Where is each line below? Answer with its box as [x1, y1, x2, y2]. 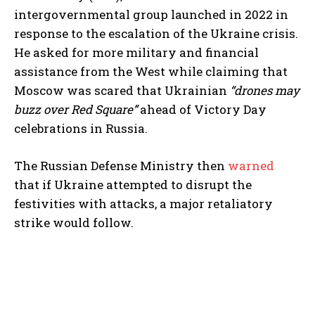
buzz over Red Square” [14, 101, 137, 118]
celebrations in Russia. [14, 120, 148, 137]
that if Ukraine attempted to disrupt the [14, 176, 252, 193]
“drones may [230, 82, 300, 99]
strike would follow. [14, 214, 134, 231]
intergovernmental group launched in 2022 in [14, 6, 288, 23]
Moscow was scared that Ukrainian [14, 82, 230, 99]
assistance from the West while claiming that [14, 63, 288, 80]
